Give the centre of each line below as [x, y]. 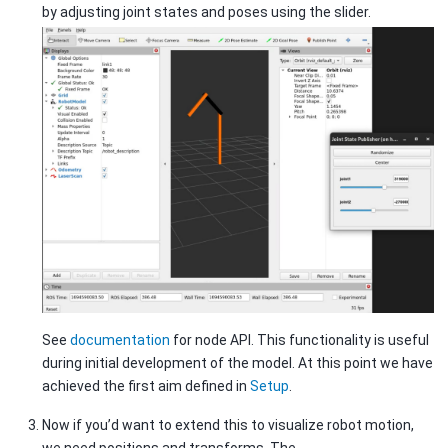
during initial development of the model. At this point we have [237, 362]
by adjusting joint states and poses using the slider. [206, 11]
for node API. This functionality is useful [299, 339]
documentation [120, 339]
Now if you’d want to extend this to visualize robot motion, [228, 425]
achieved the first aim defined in [146, 385]
